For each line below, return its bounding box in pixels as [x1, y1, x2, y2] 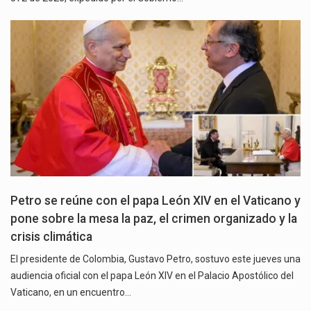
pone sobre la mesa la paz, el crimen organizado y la [10, 212, 297, 226]
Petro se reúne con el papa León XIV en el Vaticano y [10, 194, 301, 208]
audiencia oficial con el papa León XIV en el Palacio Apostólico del [10, 270, 294, 282]
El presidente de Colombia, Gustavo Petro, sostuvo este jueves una [10, 253, 301, 265]
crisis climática [10, 230, 92, 244]
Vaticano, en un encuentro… [10, 287, 131, 299]
